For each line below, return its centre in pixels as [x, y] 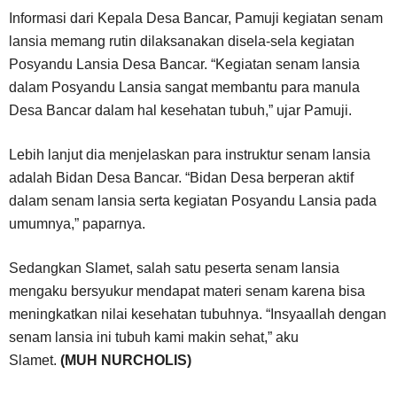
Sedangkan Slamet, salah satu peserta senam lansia [174, 268]
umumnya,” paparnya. [77, 223]
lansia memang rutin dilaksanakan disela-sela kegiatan [182, 41]
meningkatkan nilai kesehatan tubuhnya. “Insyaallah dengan [198, 314]
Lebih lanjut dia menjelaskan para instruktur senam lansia [190, 154]
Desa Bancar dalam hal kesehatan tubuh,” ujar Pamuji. [180, 110]
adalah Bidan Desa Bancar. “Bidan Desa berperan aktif [181, 177]
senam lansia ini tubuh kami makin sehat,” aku [154, 337]
